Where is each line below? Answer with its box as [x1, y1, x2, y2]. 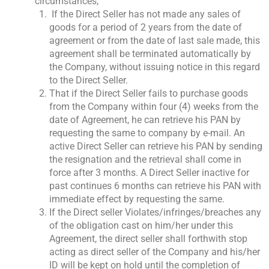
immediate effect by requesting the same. [49, 193, 225, 205]
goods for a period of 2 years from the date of [49, 22, 242, 34]
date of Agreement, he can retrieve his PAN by [49, 114, 241, 126]
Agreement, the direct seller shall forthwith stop [49, 233, 247, 245]
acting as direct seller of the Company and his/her [49, 246, 260, 258]
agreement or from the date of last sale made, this [49, 35, 260, 47]
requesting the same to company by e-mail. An [49, 127, 245, 139]
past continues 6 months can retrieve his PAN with [49, 180, 261, 192]
